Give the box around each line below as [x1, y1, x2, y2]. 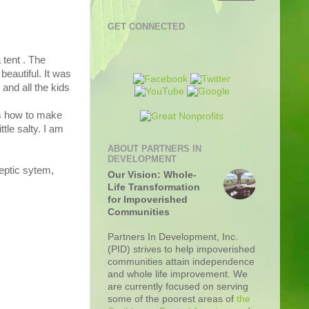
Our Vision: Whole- [108, 169, 197, 180]
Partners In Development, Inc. [108, 231, 238, 242]
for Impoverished [108, 194, 188, 205]
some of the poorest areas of [108, 293, 237, 304]
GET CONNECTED [108, 21, 185, 32]
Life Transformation [108, 181, 200, 192]
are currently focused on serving [108, 281, 248, 292]
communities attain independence [108, 256, 255, 267]
